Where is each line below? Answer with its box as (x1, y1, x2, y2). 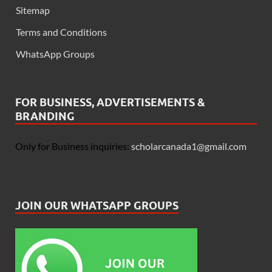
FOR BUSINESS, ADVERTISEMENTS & (15, 95, 205, 109)
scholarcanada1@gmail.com (131, 140, 246, 152)
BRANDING (15, 109, 75, 123)
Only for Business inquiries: (15, 140, 131, 152)
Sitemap (16, 4, 50, 16)
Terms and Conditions (16, 25, 107, 38)
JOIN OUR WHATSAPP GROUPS (15, 199, 178, 212)
